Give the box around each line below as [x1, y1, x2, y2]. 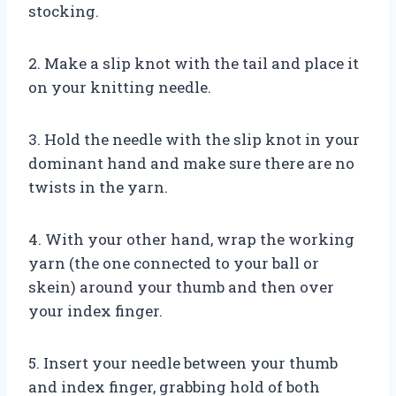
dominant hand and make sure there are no [28, 152, 354, 173]
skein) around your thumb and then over [28, 276, 334, 297]
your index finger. [28, 300, 163, 321]
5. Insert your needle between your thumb [28, 352, 338, 373]
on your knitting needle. [28, 76, 211, 97]
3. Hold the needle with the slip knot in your [28, 128, 360, 149]
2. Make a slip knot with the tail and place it [28, 52, 359, 73]
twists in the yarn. [28, 176, 168, 197]
